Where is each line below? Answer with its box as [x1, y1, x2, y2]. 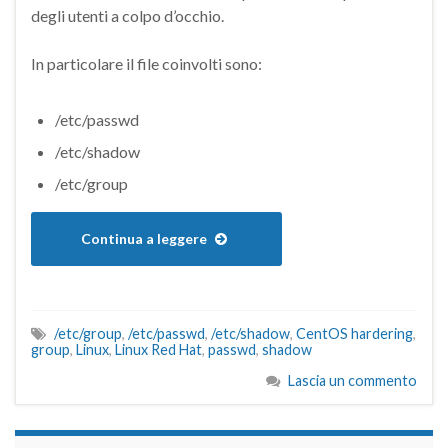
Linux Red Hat [115, 341, 202, 358]
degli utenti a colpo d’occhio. [31, 6, 224, 25]
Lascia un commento [288, 372, 417, 389]
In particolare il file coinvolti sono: [31, 54, 262, 73]
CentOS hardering [296, 325, 413, 342]
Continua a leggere [81, 230, 210, 247]
